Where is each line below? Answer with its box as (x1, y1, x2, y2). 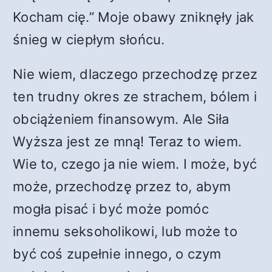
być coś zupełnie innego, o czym (13, 246, 222, 262)
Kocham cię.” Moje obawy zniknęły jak (13, 9, 254, 25)
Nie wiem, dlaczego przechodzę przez (13, 66, 258, 82)
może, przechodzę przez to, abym (13, 178, 231, 194)
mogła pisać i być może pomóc (13, 201, 209, 217)
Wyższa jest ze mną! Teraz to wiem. (13, 134, 242, 149)
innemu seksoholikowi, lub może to (13, 223, 237, 239)
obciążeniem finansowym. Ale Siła (13, 111, 229, 127)
